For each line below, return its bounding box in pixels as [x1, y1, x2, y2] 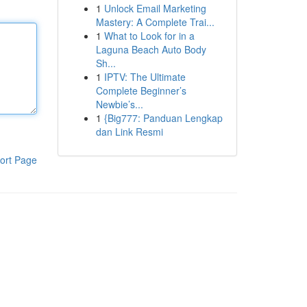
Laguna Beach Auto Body [95, 42, 206, 56]
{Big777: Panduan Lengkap [103, 111, 223, 125]
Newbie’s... [95, 97, 143, 111]
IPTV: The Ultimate [103, 70, 186, 84]
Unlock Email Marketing [103, 1, 206, 15]
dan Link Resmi [95, 125, 163, 138]
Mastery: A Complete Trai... [95, 15, 214, 29]
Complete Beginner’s [95, 84, 186, 97]
